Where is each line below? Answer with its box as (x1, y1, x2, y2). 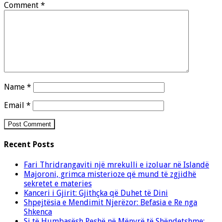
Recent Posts (4, 140, 54, 150)
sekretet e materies (24, 178, 92, 188)
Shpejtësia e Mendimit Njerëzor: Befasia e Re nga (24, 197, 197, 207)
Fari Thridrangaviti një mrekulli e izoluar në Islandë (24, 160, 209, 169)
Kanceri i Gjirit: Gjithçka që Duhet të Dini (24, 188, 168, 198)
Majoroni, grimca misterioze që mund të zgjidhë (24, 169, 196, 179)
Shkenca (24, 207, 52, 217)
